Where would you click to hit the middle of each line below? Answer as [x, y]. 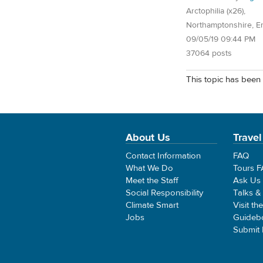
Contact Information [163, 156]
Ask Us [247, 180]
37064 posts [209, 53]
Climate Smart [152, 205]
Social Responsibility [164, 193]
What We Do [149, 168]
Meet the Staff [152, 180]
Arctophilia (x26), [216, 11]
